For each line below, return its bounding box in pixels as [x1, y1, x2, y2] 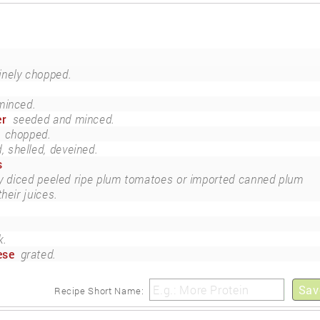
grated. [20, 246, 57, 262]
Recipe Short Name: [54, 284, 144, 298]
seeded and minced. [12, 111, 116, 127]
